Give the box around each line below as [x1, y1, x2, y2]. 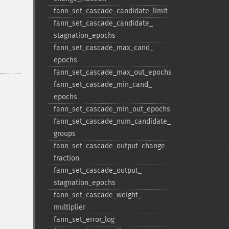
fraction [53, 154, 79, 163]
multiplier [53, 203, 85, 212]
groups [53, 129, 76, 138]
